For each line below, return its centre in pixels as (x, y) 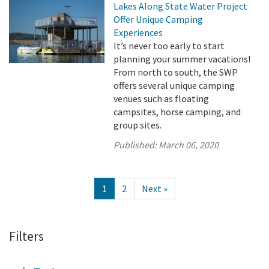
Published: (136, 145)
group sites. (138, 125)
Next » (154, 189)
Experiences (138, 32)
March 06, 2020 (189, 145)
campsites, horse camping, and (177, 112)
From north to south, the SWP (176, 72)
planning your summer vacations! (182, 59)
